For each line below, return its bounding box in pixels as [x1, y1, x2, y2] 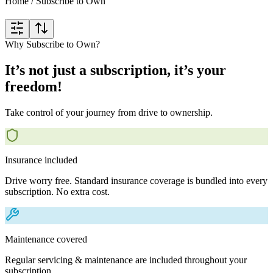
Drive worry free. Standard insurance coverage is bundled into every [5, 175, 268, 186]
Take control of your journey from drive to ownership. [5, 107, 213, 118]
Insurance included [5, 154, 77, 165]
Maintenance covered [5, 233, 87, 244]
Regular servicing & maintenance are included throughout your [5, 254, 247, 265]
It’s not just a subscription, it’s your [5, 62, 226, 78]
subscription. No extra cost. [5, 186, 110, 197]
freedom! [5, 78, 62, 94]
